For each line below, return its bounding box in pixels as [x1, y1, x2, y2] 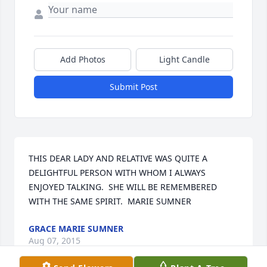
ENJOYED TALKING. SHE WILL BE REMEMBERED [29, 181, 217, 193]
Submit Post [110, 81, 157, 93]
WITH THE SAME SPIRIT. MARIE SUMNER [29, 195, 191, 207]
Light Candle [159, 54, 210, 66]
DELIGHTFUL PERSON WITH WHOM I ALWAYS [29, 167, 206, 179]
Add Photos [60, 54, 105, 66]
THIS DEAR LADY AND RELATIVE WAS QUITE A [29, 153, 207, 164]
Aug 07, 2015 [29, 235, 80, 247]
